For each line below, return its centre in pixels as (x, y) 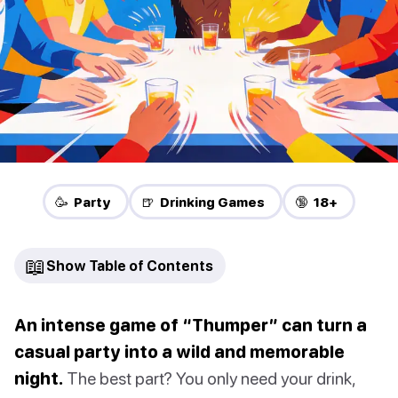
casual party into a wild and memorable (179, 352)
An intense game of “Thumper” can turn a (191, 325)
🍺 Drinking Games (203, 202)
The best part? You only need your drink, (209, 378)
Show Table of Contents (130, 266)
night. (39, 378)
